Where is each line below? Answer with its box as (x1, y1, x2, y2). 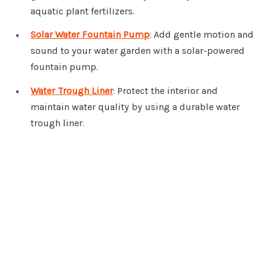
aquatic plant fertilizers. (31, 5, 135, 17)
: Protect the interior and (113, 85, 218, 97)
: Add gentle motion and (150, 29, 254, 41)
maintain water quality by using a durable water (31, 101, 240, 113)
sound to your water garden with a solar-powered (31, 45, 245, 57)
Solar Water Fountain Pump (31, 29, 150, 41)
